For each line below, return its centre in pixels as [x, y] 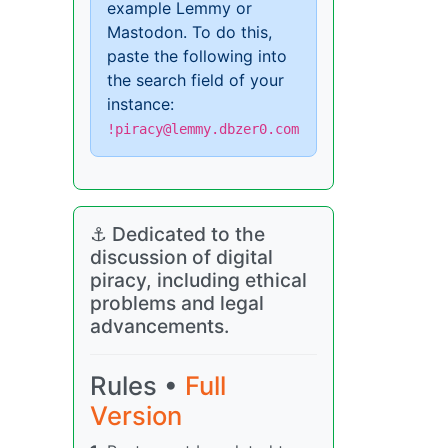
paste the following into [197, 56]
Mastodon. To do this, [189, 32]
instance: [140, 104]
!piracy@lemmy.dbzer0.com [203, 129]
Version [136, 415]
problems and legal [177, 303]
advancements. [159, 326]
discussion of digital [181, 257]
